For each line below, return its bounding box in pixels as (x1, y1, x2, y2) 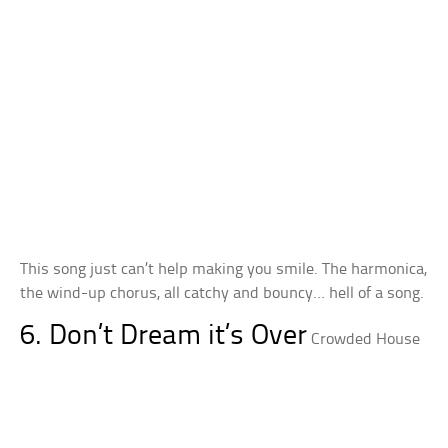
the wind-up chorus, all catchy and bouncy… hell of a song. (20, 284, 425, 302)
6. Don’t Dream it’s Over (20, 321, 308, 351)
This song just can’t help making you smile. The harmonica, (20, 260, 428, 278)
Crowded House (311, 330, 421, 348)
